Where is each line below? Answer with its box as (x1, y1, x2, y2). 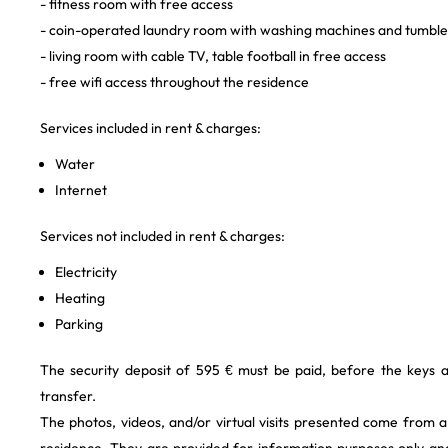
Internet (55, 181, 107, 199)
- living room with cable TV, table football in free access (40, 47, 386, 65)
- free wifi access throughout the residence (40, 73, 309, 91)
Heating (55, 289, 105, 307)
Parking (55, 315, 103, 333)
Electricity (55, 263, 117, 281)
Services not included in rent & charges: (40, 227, 285, 245)
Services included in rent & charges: (40, 119, 261, 137)
